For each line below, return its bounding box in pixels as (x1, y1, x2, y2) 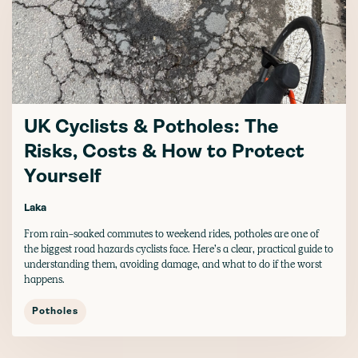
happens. (24, 272, 65, 286)
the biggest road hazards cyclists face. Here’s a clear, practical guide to (24, 241, 333, 256)
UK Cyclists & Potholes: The (24, 117, 279, 137)
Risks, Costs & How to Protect (24, 142, 304, 162)
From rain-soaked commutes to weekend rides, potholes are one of (24, 226, 319, 241)
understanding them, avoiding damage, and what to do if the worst (24, 257, 322, 271)
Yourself (24, 167, 101, 187)
